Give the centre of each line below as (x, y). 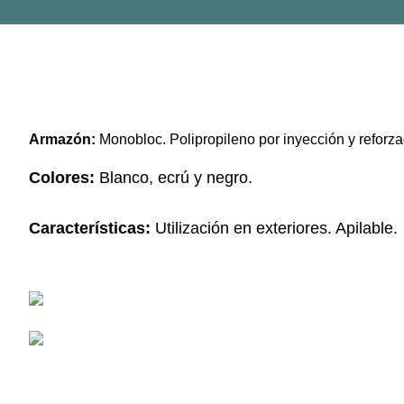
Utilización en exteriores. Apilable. (276, 228)
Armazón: (62, 139)
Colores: (61, 178)
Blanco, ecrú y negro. (173, 178)
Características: (92, 228)
